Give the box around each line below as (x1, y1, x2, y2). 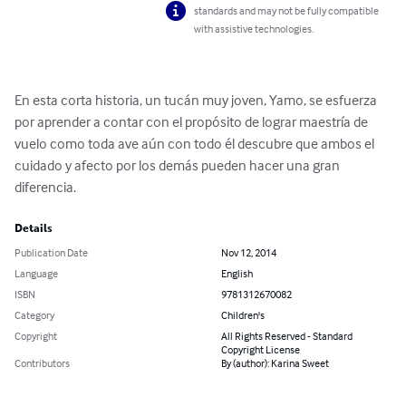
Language (14, 266, 58, 281)
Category (14, 308, 54, 323)
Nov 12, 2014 (221, 246, 276, 260)
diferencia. (14, 178, 76, 197)
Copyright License (221, 343, 300, 357)
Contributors (14, 356, 70, 371)
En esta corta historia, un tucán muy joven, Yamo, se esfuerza (14, 91, 380, 110)
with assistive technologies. (194, 22, 314, 36)
